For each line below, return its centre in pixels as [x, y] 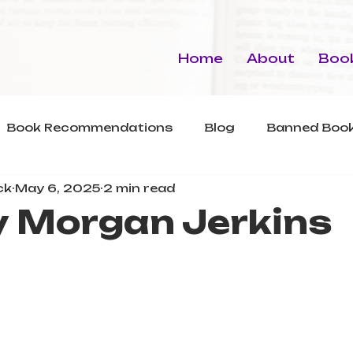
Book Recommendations [89, 127]
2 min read [139, 188]
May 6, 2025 [58, 188]
